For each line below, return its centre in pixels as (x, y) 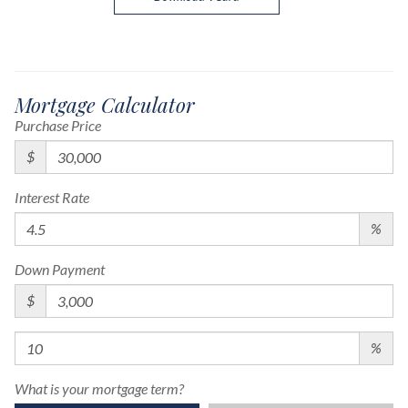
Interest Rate (52, 197)
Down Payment (60, 269)
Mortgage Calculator (105, 104)
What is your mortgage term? (99, 388)
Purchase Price (58, 125)
